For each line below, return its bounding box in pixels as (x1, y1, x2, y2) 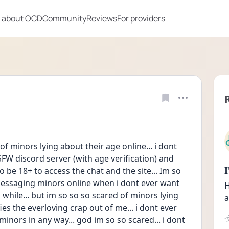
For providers (117, 13, 165, 24)
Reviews (86, 13, 117, 24)
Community (42, 13, 86, 24)
